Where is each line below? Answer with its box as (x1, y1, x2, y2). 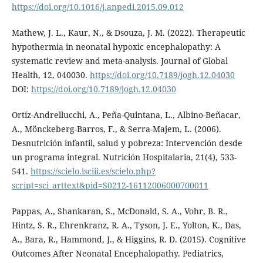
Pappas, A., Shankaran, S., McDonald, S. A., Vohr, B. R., (11, 205, 228, 217)
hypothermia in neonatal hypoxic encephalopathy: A (11, 41, 221, 53)
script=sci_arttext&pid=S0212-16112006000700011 (11, 180, 208, 191)
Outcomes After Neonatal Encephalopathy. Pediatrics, (11, 248, 224, 259)
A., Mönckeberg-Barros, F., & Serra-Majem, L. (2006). (11, 123, 221, 135)
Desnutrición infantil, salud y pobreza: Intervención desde (11, 137, 242, 149)
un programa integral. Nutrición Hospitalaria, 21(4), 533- (11, 151, 237, 163)
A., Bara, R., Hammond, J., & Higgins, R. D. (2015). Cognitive (11, 234, 246, 245)
